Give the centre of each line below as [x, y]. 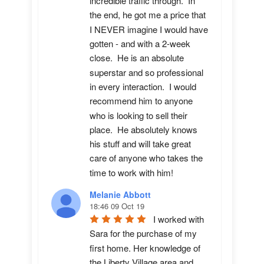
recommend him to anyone [141, 101]
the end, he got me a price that [148, 15]
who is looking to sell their [138, 115]
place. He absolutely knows [143, 130]
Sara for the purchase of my [143, 233]
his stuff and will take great [140, 144]
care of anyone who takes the [146, 158]
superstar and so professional [146, 72]
